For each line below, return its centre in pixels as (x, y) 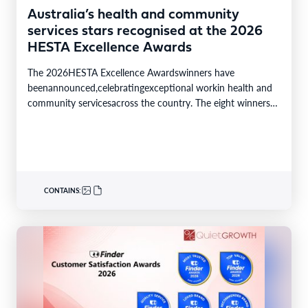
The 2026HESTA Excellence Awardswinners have (131, 72)
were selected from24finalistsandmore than (119, 117)
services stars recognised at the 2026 (145, 31)
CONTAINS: (63, 190)
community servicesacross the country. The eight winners (149, 102)
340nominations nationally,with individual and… (129, 132)
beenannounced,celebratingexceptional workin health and (150, 87)
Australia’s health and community (133, 15)
